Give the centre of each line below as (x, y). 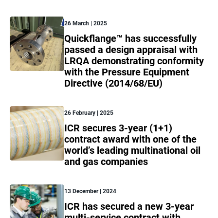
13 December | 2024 (90, 191)
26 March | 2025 (86, 24)
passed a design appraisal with (131, 50)
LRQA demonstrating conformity (134, 61)
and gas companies (106, 162)
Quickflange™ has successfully (130, 39)
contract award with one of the (130, 139)
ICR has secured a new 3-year (129, 207)
